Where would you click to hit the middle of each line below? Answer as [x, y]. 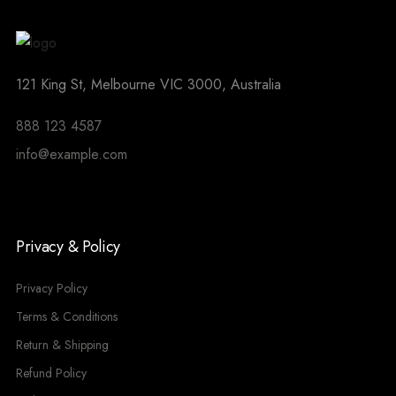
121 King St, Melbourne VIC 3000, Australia [148, 84]
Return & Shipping [62, 344]
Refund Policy [51, 373]
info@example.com [71, 154]
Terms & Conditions [66, 316]
